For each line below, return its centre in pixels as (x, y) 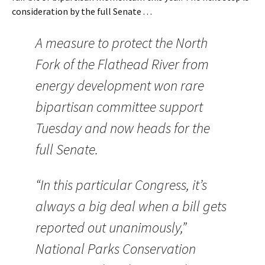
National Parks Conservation (116, 249)
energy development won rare (120, 86)
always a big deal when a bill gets (131, 206)
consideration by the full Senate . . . (82, 12)
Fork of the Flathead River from (122, 64)
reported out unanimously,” (111, 228)
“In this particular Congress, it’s (121, 185)
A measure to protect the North (122, 43)
